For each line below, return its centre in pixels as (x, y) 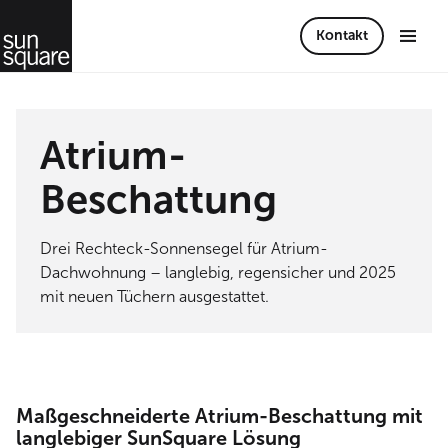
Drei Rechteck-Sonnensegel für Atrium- (184, 248)
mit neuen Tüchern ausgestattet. (154, 296)
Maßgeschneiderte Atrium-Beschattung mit (219, 416)
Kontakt (342, 35)
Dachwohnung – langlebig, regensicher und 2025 (218, 272)
